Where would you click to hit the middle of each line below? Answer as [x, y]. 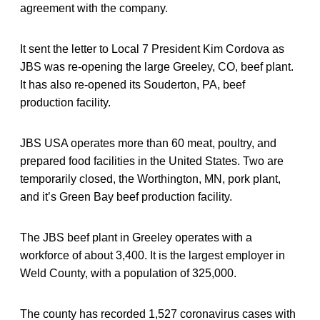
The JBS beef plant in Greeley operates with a [136, 237]
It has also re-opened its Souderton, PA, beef [132, 84]
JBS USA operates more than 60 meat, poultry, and [148, 143]
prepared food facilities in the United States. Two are [152, 161]
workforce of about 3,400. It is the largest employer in [152, 255]
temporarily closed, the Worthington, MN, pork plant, [150, 179]
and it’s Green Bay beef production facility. [126, 196]
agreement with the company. [94, 8]
